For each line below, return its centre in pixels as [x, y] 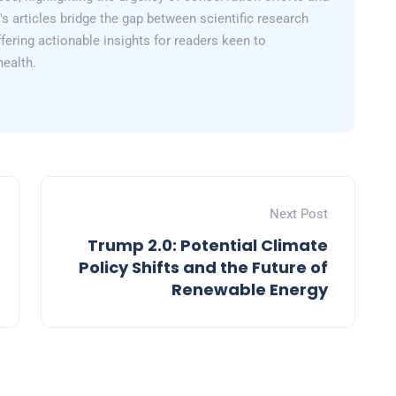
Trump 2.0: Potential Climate [208, 246]
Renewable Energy [250, 290]
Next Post [299, 214]
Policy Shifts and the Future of [203, 268]
